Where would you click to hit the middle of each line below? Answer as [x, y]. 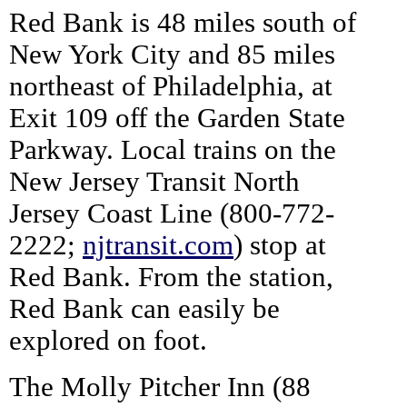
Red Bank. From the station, [171, 277]
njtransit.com [158, 245]
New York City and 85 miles [172, 54]
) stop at [280, 245]
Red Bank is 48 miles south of [183, 22]
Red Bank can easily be [144, 308]
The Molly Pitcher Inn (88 [160, 387]
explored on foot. [108, 340]
